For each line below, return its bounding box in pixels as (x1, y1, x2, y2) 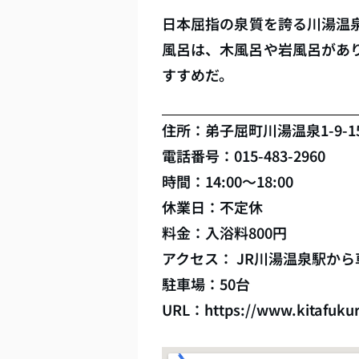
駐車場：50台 (162, 272, 250, 294)
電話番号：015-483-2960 (162, 144, 325, 166)
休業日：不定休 (162, 196, 263, 217)
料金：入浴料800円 (162, 221, 287, 243)
